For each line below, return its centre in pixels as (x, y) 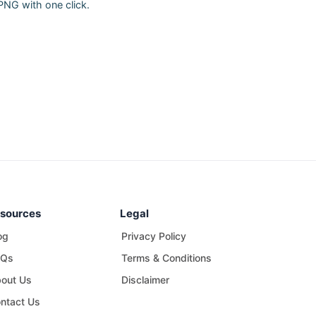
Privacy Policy (153, 236)
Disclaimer (145, 280)
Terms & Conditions (166, 258)
